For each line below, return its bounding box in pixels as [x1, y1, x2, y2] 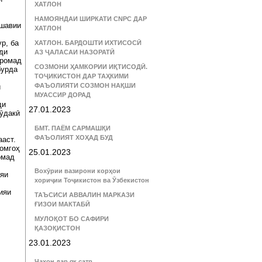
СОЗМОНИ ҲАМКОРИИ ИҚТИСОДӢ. [35, 63, 147, 70]
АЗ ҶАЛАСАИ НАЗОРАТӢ [35, 49, 115, 56]
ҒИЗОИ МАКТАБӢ [35, 201, 90, 208]
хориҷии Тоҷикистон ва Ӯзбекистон [35, 177, 149, 184]
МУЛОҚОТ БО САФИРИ [35, 215, 109, 222]
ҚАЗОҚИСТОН [35, 225, 80, 232]
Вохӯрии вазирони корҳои [35, 167, 120, 174]
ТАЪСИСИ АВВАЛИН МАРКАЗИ [35, 191, 135, 198]
